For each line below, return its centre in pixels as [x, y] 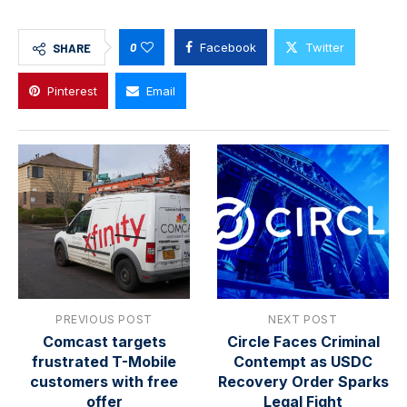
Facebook [228, 48]
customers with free [104, 382]
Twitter [325, 48]
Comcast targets [104, 342]
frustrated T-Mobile [104, 362]
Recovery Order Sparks [303, 382]
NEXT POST [303, 320]
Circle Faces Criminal [303, 342]
